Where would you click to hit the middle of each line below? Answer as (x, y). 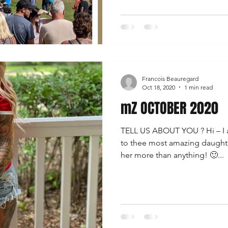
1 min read (198, 87)
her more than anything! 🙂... (172, 155)
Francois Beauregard (170, 78)
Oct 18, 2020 (159, 87)
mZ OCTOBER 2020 (169, 108)
